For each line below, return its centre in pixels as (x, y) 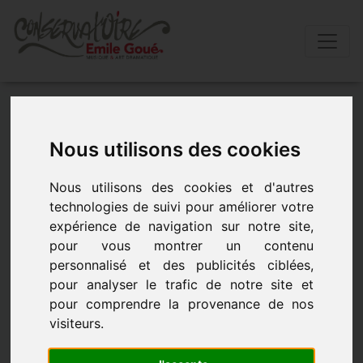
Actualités (102, 107)
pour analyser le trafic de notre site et (181, 285)
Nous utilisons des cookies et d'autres (181, 188)
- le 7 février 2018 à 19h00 (93, 207)
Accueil (36, 107)
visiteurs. (77, 324)
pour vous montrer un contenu (181, 246)
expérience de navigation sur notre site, (181, 226)
